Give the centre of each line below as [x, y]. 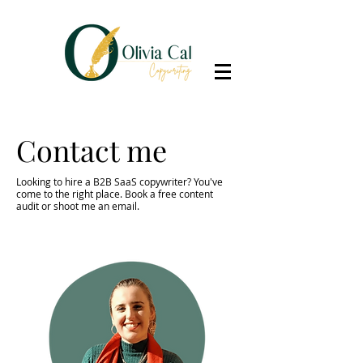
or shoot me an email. [89, 206]
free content [186, 194]
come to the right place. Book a [87, 194]
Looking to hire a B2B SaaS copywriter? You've [120, 181]
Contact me [92, 150]
